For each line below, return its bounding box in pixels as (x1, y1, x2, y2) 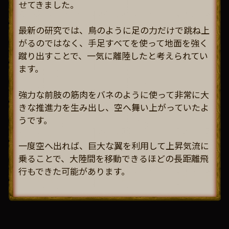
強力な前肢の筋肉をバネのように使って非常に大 (18, 87, 209, 101)
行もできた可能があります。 (18, 165, 130, 178)
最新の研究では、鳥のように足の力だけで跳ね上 (18, 24, 210, 37)
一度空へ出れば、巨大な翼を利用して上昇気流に (18, 139, 209, 152)
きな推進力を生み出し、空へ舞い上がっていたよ (18, 100, 209, 113)
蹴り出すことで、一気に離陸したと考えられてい (18, 49, 208, 62)
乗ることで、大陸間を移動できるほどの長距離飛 (18, 152, 209, 165)
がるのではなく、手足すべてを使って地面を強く (18, 36, 208, 50)
